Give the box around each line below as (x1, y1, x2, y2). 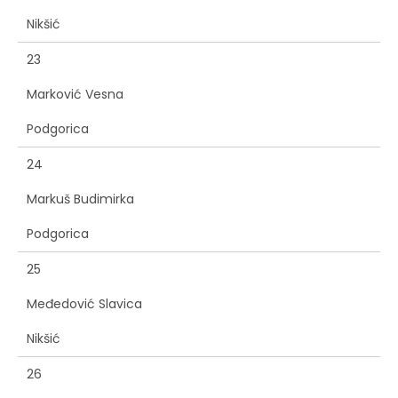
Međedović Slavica (27, 295, 142, 314)
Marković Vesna (27, 85, 123, 104)
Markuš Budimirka (27, 190, 134, 209)
